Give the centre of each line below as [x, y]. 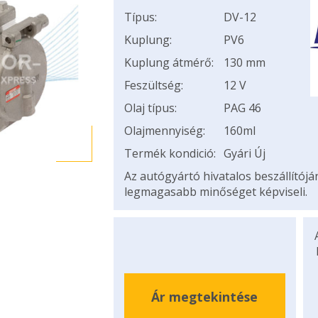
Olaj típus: [150, 108]
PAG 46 [242, 108]
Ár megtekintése [205, 296]
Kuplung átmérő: [169, 62]
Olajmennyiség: [164, 131]
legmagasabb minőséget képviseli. [215, 192]
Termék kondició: [170, 153]
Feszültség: [153, 85]
